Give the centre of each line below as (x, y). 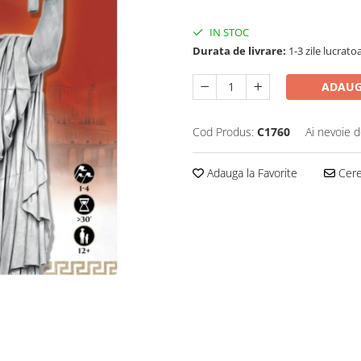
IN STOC (228, 32)
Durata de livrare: (239, 50)
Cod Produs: (223, 131)
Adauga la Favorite (251, 172)
